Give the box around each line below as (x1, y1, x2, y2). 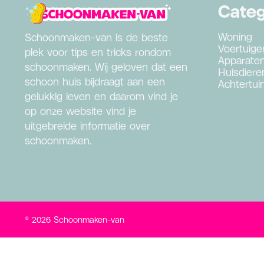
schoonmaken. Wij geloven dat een (25, 61, 187, 73)
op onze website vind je (25, 105, 136, 117)
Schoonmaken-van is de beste (25, 32, 168, 44)
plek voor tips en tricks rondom (25, 47, 171, 58)
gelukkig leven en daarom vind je (25, 91, 178, 103)
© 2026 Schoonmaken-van (25, 215, 124, 225)
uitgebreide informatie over (25, 120, 150, 132)
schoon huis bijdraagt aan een (25, 76, 165, 88)
